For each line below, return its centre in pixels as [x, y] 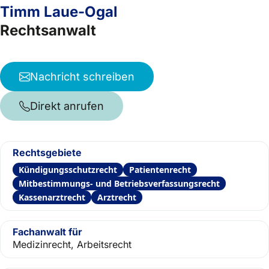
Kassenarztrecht [52, 197]
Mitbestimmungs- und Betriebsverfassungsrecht [119, 183]
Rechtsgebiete [47, 153]
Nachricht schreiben [82, 77]
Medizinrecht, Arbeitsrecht [72, 244]
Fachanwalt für [47, 232]
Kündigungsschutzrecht [68, 170]
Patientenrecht [160, 170]
